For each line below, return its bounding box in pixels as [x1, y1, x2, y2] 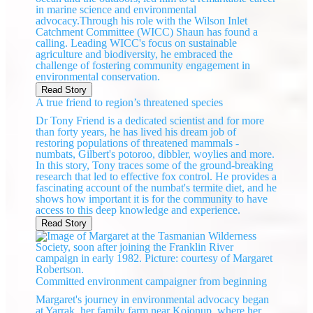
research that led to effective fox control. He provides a [36, 170, 277, 183]
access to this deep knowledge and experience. [36, 204, 241, 217]
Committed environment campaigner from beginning [36, 275, 268, 288]
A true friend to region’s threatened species [36, 96, 224, 109]
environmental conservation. [36, 71, 161, 83]
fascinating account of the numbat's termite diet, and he [36, 182, 277, 194]
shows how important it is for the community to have [36, 193, 268, 205]
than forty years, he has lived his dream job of [36, 126, 237, 138]
